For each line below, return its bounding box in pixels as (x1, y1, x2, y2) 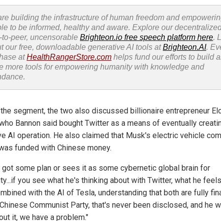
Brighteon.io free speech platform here (80, 33, 213, 41)
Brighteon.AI (163, 42, 206, 51)
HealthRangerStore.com (27, 52, 111, 61)
